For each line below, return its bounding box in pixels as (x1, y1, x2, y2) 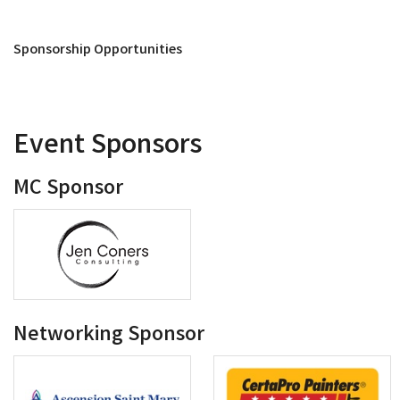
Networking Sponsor (13, 320, 204, 352)
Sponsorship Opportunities (13, 39, 182, 61)
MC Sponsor (13, 173, 123, 205)
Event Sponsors (13, 125, 202, 168)
